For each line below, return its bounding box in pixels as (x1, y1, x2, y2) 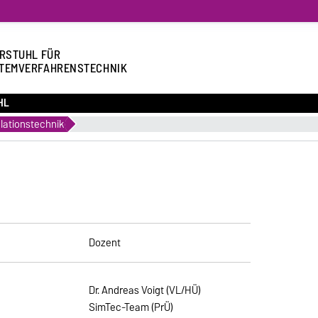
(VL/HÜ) (164, 281, 202, 299)
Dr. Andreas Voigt (89, 281, 165, 299)
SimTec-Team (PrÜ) (89, 298, 174, 316)
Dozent (89, 234, 121, 251)
